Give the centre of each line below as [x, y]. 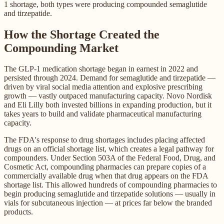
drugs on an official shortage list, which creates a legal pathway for [109, 149]
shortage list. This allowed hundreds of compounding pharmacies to [110, 185]
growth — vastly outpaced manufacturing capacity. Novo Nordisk [108, 96]
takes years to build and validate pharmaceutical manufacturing [103, 114]
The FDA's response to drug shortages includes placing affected [104, 140]
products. [18, 212]
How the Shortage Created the [82, 34]
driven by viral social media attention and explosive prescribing [103, 87]
